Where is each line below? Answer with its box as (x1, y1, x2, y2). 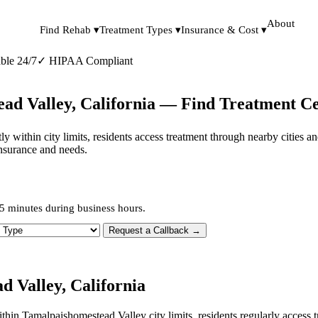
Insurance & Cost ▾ (181, 24, 267, 35)
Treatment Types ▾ (99, 24, 181, 35)
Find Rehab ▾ (40, 24, 99, 35)
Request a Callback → (109, 224, 201, 236)
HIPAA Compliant (46, 55, 133, 67)
